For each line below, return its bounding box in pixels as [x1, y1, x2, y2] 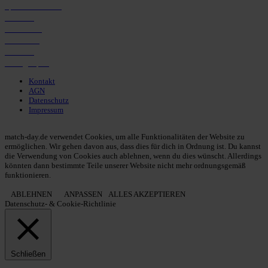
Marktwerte [5, 24, 42, 33]
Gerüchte [5, 47, 34, 56]
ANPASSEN [64, 189, 102, 199]
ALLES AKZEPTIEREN [108, 189, 185, 199]
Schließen [11, 249, 45, 258]
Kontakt [29, 76, 55, 86]
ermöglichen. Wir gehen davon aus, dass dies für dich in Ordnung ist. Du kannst [5, 141, 261, 151]
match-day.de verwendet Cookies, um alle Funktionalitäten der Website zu [5, 132, 245, 141]
